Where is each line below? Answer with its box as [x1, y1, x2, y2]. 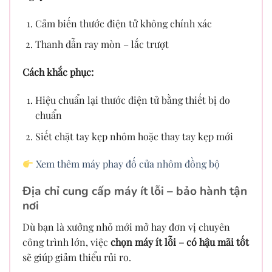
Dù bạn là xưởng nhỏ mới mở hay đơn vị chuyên [22, 220, 230, 233]
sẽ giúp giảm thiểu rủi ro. [22, 250, 131, 263]
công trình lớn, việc [22, 235, 110, 248]
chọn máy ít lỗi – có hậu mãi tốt [110, 235, 249, 248]
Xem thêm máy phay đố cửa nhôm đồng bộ [36, 157, 220, 171]
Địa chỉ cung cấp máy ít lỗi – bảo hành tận [22, 183, 247, 200]
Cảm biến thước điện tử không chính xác [35, 16, 212, 30]
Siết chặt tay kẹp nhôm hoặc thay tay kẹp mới [35, 129, 233, 143]
